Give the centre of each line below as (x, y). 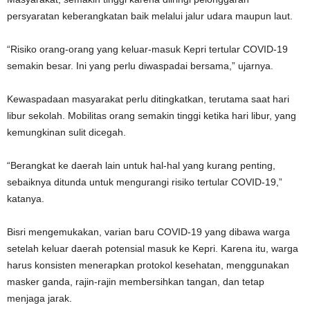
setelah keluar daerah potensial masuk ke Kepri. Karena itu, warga (153, 249)
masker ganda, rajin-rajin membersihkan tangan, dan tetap (136, 282)
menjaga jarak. (39, 299)
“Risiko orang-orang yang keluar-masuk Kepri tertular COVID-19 (147, 49)
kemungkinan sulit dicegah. (66, 133)
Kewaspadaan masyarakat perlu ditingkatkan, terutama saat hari (148, 99)
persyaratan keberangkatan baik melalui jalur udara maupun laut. (150, 16)
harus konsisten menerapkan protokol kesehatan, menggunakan (148, 265)
